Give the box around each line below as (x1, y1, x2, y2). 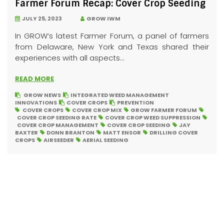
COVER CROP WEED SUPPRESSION (105, 113, 200, 121)
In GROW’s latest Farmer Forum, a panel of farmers (15, 30, 209, 41)
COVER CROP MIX (72, 106, 122, 114)
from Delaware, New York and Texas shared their (15, 41, 209, 52)
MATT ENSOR (103, 128, 141, 136)
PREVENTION (117, 98, 154, 106)
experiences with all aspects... (15, 52, 124, 63)
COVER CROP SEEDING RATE (17, 113, 96, 121)
